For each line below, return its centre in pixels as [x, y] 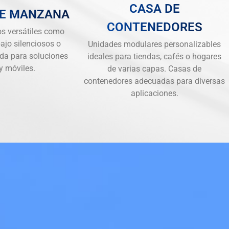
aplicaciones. [154, 93]
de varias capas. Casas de [154, 68]
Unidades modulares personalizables [154, 44]
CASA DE [154, 8]
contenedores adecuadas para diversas [154, 81]
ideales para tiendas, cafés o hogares [154, 56]
